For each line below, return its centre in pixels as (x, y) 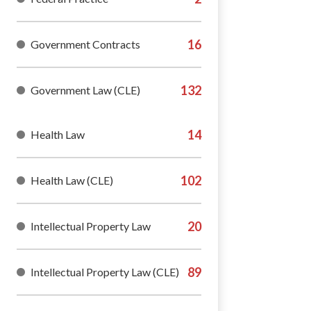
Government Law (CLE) (85, 90)
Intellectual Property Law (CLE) (105, 272)
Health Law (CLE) (72, 180)
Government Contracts (85, 44)
